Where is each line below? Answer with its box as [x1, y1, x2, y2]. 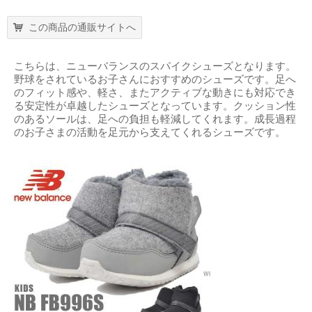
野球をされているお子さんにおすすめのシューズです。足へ [14, 73, 296, 86]
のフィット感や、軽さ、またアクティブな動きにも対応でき [14, 86, 296, 99]
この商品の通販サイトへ [29, 22, 136, 33]
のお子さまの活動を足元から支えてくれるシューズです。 [14, 126, 286, 139]
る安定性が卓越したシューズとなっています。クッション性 [14, 100, 296, 112]
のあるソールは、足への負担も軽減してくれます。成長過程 [14, 113, 296, 125]
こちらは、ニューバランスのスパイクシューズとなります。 [14, 60, 296, 72]
